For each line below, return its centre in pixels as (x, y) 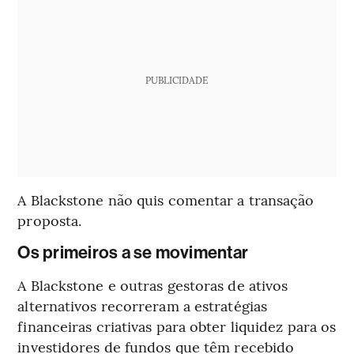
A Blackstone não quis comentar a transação (166, 200)
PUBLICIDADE (177, 80)
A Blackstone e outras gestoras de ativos (153, 285)
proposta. (50, 220)
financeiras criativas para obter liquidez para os (177, 326)
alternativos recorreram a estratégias (143, 306)
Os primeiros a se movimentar (133, 253)
